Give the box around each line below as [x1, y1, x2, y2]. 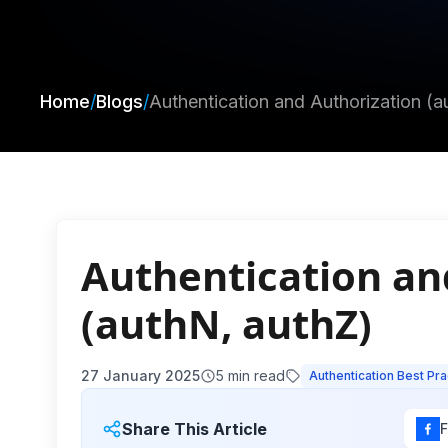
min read [224, 367, 285, 385]
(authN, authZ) [81, 296, 372, 352]
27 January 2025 [81, 367, 200, 385]
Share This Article [122, 419, 267, 440]
